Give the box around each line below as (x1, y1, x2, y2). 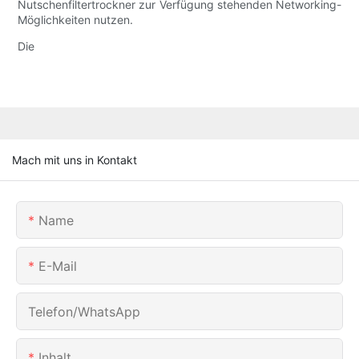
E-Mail (38, 257, 77, 274)
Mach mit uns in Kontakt (12, 152, 137, 167)
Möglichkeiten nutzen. (18, 13, 134, 27)
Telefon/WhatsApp (28, 303, 140, 320)
